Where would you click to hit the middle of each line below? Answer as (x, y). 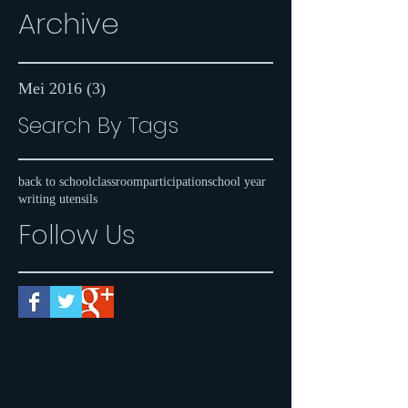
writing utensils (58, 199)
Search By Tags (98, 125)
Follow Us (77, 235)
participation (175, 181)
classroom (117, 181)
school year (237, 181)
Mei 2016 (50, 88)
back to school (55, 181)
